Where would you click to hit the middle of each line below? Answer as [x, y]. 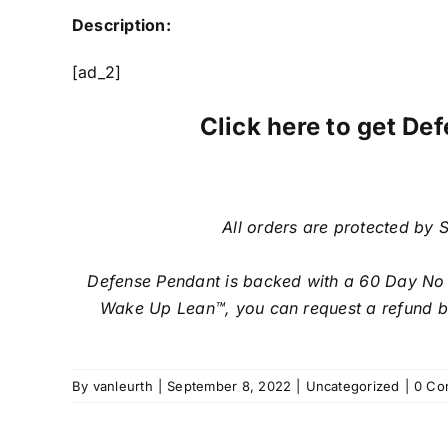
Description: [121, 25]
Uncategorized [352, 386]
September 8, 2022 [229, 386]
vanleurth [122, 386]
